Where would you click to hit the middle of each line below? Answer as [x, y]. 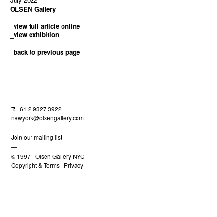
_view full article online [45, 26]
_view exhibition [35, 34]
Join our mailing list [37, 137]
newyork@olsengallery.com [48, 118]
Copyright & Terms [36, 165]
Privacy [74, 165]
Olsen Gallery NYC [60, 156]
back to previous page [47, 52]
